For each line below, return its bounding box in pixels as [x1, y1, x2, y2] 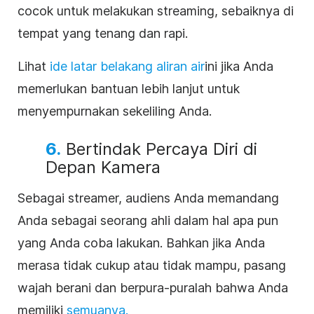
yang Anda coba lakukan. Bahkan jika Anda [18, 235, 265, 250]
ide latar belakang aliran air [50, 58, 205, 74]
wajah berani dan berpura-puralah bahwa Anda [18, 280, 288, 295]
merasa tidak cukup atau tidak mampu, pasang [18, 257, 286, 273]
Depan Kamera [46, 156, 161, 177]
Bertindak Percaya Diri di [61, 138, 257, 159]
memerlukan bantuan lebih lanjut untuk [18, 81, 240, 96]
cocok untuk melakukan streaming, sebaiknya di [18, 3, 294, 18]
